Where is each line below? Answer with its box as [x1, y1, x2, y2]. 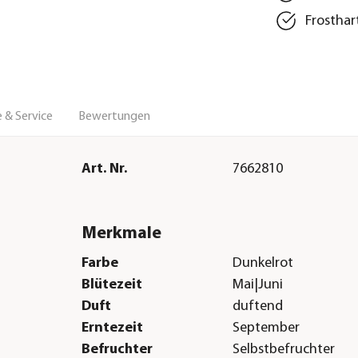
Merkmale [81, 224, 161, 243]
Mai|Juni [233, 277, 284, 293]
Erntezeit [81, 320, 143, 336]
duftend [233, 299, 284, 315]
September [233, 320, 300, 336]
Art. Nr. [81, 161, 127, 177]
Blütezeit [81, 277, 142, 293]
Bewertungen [78, 109, 150, 123]
